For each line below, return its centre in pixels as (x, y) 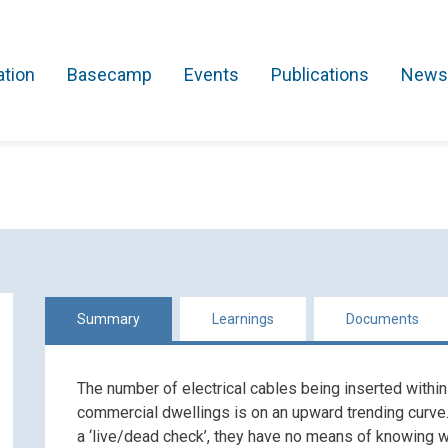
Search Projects (226, 96)
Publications (320, 74)
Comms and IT (204, 236)
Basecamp (109, 74)
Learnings (242, 319)
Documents (382, 319)
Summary (108, 319)
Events (211, 74)
